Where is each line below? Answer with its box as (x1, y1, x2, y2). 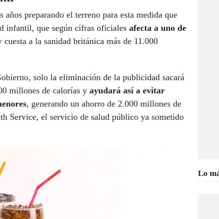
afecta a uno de (129, 23, 186, 33)
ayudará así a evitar (89, 86, 165, 96)
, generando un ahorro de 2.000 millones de (26, 99, 181, 109)
